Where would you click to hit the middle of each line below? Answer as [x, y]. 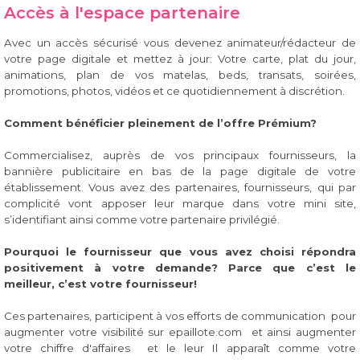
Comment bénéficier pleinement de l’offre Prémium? [160, 123]
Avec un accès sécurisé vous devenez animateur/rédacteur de [180, 43]
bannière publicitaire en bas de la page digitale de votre [180, 171]
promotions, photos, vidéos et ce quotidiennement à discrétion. [174, 91]
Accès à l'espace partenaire [122, 13]
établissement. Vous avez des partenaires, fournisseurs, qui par [180, 187]
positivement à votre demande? [117, 268]
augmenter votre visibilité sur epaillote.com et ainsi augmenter [180, 332]
